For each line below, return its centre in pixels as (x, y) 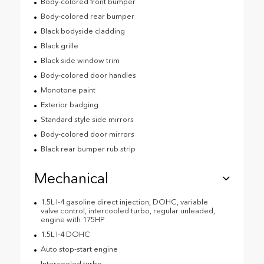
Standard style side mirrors (87, 119)
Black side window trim (80, 60)
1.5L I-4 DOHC (65, 234)
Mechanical (71, 178)
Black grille (59, 45)
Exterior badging (69, 104)
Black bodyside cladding (82, 31)
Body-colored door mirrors (87, 134)
